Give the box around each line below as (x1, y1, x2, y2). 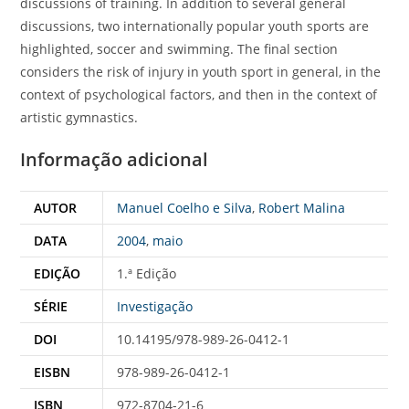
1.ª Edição (117, 265, 177, 283)
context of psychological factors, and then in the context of (20, 86, 378, 104)
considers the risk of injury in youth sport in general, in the (20, 63, 382, 81)
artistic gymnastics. (20, 109, 139, 127)
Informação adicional (20, 147, 209, 173)
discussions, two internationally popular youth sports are (20, 17, 370, 36)
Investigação (117, 298, 194, 316)
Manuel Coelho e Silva (117, 199, 253, 217)
